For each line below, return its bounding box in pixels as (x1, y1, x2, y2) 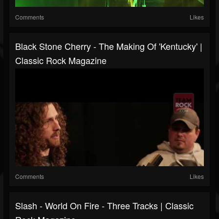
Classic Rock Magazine (15, 54, 107, 67)
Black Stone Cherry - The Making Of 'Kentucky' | (15, 40, 202, 53)
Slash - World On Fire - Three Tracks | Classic (15, 199, 194, 212)
